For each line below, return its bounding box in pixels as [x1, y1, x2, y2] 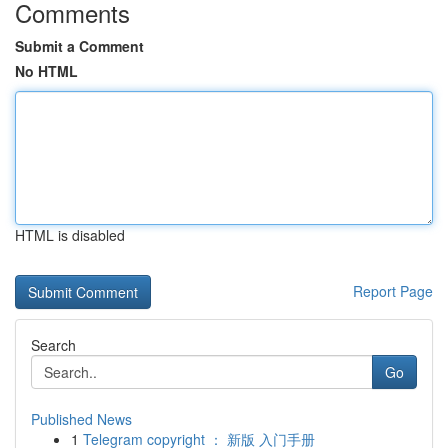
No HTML [15, 61, 78, 81]
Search [31, 335, 76, 355]
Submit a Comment [15, 36, 144, 56]
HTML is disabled [15, 225, 125, 245]
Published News [31, 409, 132, 429]
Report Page [353, 281, 433, 301]
